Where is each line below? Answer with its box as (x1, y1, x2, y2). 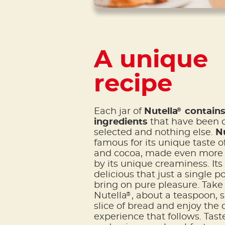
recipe (93, 72, 172, 97)
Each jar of (93, 107, 144, 117)
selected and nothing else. (93, 128, 215, 138)
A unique (93, 48, 208, 73)
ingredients (93, 118, 148, 127)
